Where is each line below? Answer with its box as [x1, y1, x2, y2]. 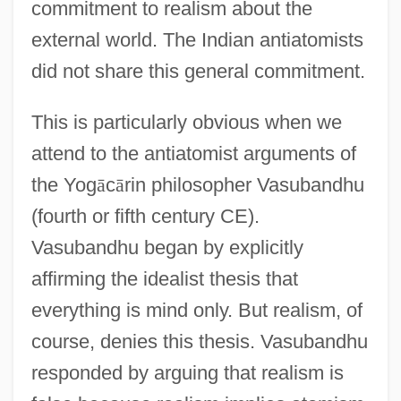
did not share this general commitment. [30, 59, 365, 82]
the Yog [30, 173, 97, 196]
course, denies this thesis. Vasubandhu [30, 329, 368, 353]
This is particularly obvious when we [30, 110, 342, 133]
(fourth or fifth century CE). [30, 204, 260, 227]
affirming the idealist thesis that [30, 267, 298, 290]
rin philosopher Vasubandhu [124, 173, 364, 196]
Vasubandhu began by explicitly [30, 235, 303, 259]
